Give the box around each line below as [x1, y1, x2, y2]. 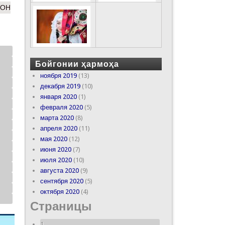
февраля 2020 [40, 103, 83, 111]
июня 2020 [40, 145, 71, 153]
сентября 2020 [40, 177, 83, 185]
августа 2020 [40, 166, 79, 174]
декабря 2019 [40, 82, 80, 90]
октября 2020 [40, 187, 79, 195]
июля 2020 [40, 156, 72, 164]
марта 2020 [40, 114, 74, 122]
